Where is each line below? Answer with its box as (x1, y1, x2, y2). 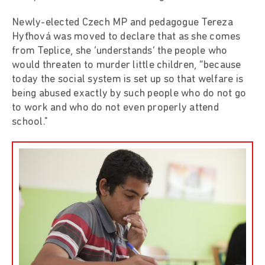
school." (12, 116, 48, 128)
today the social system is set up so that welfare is (12, 73, 243, 85)
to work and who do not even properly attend (12, 102, 219, 114)
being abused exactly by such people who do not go (12, 88, 247, 99)
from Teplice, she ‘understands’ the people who (12, 45, 228, 57)
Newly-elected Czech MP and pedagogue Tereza (12, 17, 233, 28)
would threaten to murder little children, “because (12, 59, 241, 71)
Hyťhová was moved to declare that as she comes (12, 31, 241, 43)
